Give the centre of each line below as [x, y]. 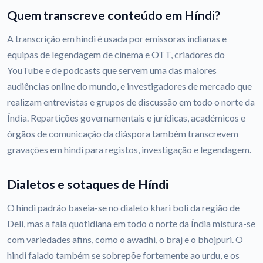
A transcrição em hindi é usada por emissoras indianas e [117, 39]
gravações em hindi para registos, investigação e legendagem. [129, 150]
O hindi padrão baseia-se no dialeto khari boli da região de [123, 208]
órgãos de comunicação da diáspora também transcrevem [123, 134]
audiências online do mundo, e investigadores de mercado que [129, 86]
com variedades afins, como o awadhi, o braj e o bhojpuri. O [125, 240]
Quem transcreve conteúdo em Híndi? [114, 16]
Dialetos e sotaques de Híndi [88, 185]
